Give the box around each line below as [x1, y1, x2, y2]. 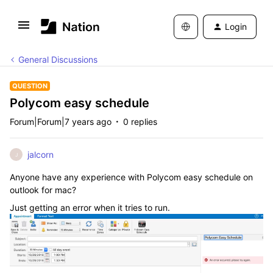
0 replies [123, 116, 157, 127]
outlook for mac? [10, 185, 76, 195]
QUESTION [12, 82, 48, 90]
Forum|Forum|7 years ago [10, 116, 112, 127]
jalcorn [27, 149, 54, 160]
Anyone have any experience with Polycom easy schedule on [10, 172, 253, 182]
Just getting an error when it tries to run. [10, 202, 170, 213]
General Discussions [18, 54, 97, 65]
